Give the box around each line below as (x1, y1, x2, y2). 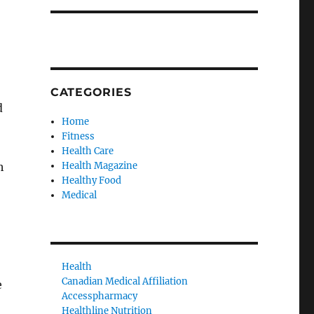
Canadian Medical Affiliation (62, 275, 189, 287)
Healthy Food (62, 175, 122, 186)
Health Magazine (62, 160, 138, 172)
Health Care (62, 145, 114, 157)
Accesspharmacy (62, 290, 138, 302)
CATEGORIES (50, 86, 132, 99)
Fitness (62, 130, 95, 142)
